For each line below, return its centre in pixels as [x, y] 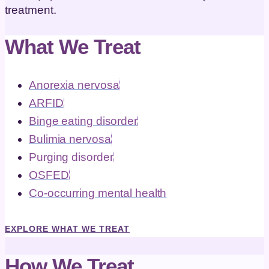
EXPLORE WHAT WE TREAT [67, 228]
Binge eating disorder [83, 121]
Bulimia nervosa [70, 139]
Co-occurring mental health [98, 193]
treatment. [31, 10]
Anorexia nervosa [74, 85]
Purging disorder [71, 157]
